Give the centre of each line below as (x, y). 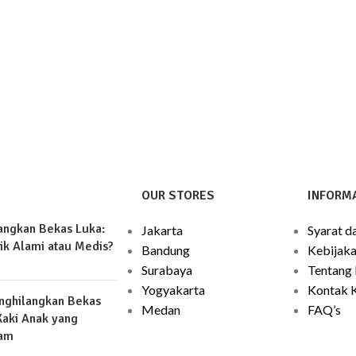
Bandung (165, 250)
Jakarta (162, 230)
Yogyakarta (173, 289)
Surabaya (166, 269)
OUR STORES (178, 195)
